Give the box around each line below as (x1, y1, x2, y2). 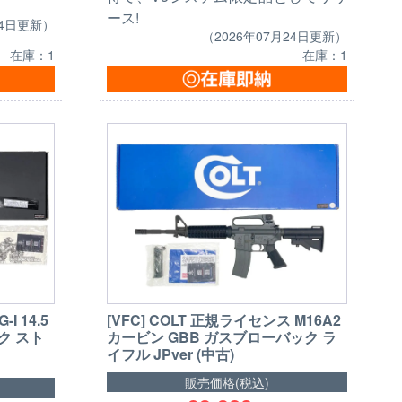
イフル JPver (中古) (106, 343, 234, 364)
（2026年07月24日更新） (201, 27, 347, 46)
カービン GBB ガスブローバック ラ (106, 326, 336, 347)
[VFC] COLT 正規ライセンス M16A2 (106, 309, 341, 330)
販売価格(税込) (184, 372, 269, 391)
